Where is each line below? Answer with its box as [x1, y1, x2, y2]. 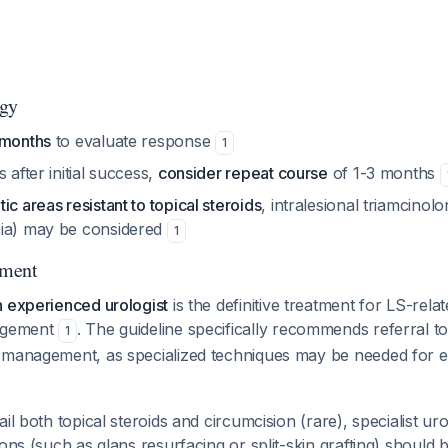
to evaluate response [51, 131, 216, 151]
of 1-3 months [327, 163, 440, 183]
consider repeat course [157, 163, 328, 183]
